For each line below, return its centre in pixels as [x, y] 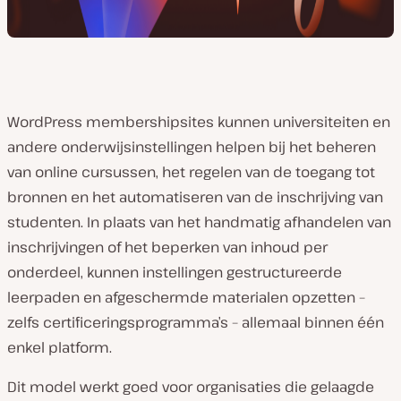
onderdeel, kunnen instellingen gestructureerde [175, 272]
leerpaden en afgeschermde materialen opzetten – [186, 297]
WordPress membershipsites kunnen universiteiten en [199, 122]
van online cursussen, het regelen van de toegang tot [191, 172]
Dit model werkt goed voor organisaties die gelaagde [191, 387]
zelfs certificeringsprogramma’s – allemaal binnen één [196, 322]
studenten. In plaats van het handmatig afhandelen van [199, 222]
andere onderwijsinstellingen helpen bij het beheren [192, 147]
